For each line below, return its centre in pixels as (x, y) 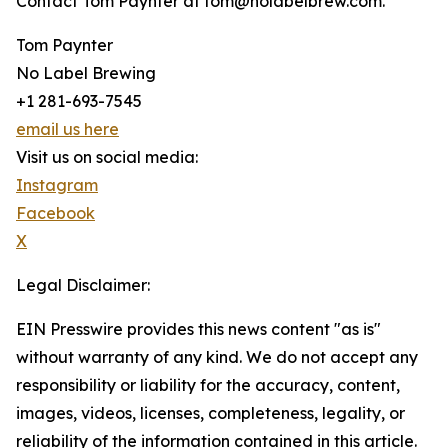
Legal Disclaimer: (83, 285)
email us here (67, 129)
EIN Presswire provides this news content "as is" (198, 329)
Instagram (57, 185)
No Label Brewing (86, 73)
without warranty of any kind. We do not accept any (217, 357)
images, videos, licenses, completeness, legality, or (210, 413)
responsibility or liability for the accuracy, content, (208, 385)
